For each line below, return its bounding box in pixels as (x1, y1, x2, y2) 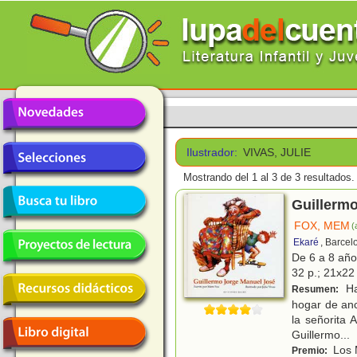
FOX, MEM (294, 219, 350, 233)
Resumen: (292, 284, 341, 296)
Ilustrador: (186, 146, 237, 159)
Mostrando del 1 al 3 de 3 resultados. (183, 171, 355, 184)
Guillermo (292, 328, 340, 342)
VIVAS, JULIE (243, 146, 312, 159)
